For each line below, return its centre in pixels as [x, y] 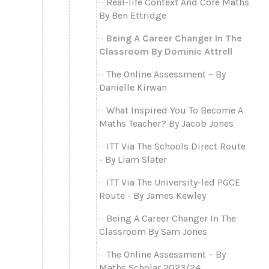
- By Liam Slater [133, 159]
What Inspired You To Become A [175, 110]
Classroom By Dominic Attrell [166, 51]
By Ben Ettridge [133, 15]
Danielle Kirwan [133, 87]
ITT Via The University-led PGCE [173, 182]
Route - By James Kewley [153, 195]
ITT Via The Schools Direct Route [176, 146]
